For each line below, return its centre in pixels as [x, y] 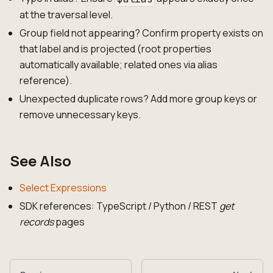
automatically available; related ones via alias [119, 65]
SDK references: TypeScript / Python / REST [119, 206]
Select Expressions [63, 188]
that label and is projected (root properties [115, 49]
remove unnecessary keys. [80, 115]
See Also [41, 161]
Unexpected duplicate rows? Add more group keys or [138, 99]
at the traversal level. [66, 15]
